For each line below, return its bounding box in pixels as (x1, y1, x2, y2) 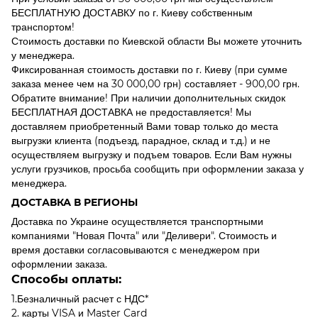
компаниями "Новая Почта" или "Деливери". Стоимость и (11, 229, 277, 242)
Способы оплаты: (11, 271, 121, 286)
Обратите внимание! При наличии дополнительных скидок (11, 91, 285, 104)
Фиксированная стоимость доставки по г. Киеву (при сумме (11, 62, 287, 76)
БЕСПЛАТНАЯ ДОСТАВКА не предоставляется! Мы (11, 105, 251, 119)
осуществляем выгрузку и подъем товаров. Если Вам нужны (11, 148, 292, 161)
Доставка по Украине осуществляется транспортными (11, 214, 263, 228)
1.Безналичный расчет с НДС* (11, 292, 148, 305)
